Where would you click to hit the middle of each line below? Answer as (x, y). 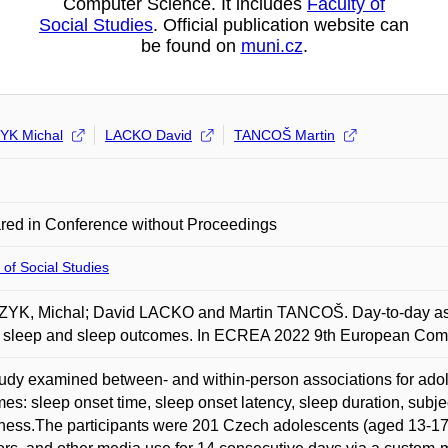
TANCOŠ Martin (284, 135)
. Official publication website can (281, 25)
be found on (190, 46)
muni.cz (271, 46)
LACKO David (148, 135)
